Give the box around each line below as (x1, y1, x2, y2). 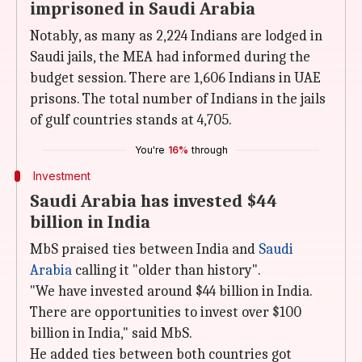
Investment (32, 169, 90, 183)
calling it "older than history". (72, 262, 261, 279)
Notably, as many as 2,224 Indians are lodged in (30, 27, 322, 44)
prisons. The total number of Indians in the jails (30, 90, 326, 107)
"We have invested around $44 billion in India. (30, 283, 312, 300)
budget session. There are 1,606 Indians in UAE (30, 69, 321, 86)
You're (134, 144, 165, 156)
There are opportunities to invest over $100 (30, 304, 301, 321)
